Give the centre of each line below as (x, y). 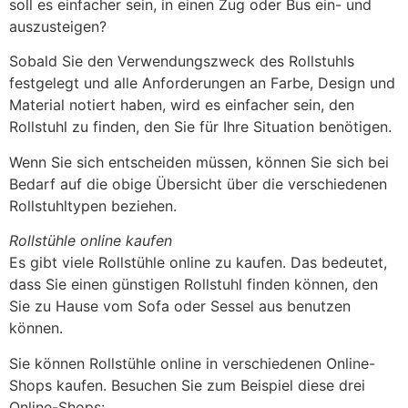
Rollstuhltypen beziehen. (93, 205)
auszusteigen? (58, 26)
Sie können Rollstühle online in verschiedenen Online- (192, 363)
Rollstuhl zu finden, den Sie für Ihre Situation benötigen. (200, 127)
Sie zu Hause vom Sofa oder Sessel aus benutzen (180, 306)
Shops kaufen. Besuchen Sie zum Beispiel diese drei (187, 385)
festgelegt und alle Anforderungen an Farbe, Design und (202, 83)
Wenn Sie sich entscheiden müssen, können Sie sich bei (199, 162)
